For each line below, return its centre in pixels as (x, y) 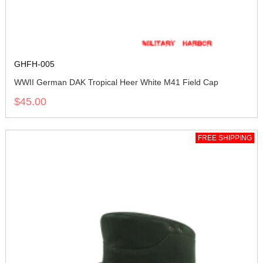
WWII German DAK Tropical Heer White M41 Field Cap (116, 82)
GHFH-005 (34, 64)
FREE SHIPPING (225, 138)
